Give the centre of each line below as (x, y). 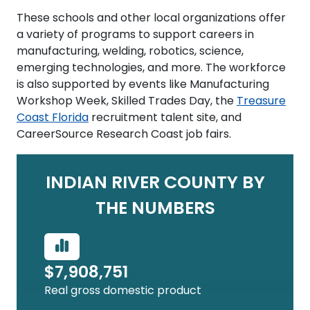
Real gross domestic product (123, 291)
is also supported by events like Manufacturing (143, 85)
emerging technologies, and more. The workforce (151, 69)
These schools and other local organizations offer (151, 19)
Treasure (261, 102)
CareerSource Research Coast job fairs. (125, 135)
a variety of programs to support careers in (135, 35)
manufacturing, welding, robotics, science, (130, 52)
